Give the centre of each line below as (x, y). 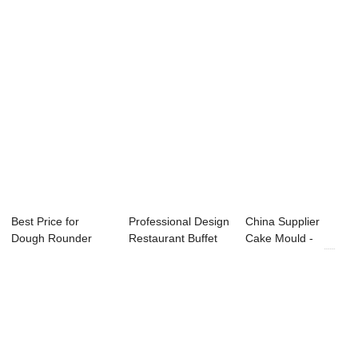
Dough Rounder (52, 239)
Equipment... (160, 255)
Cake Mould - (280, 239)
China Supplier (283, 222)
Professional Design (179, 222)
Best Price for (46, 222)
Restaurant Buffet (173, 239)
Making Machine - (57, 255)
